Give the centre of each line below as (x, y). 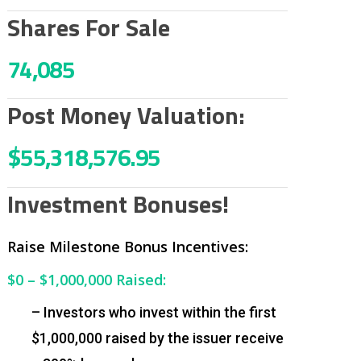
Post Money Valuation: (126, 116)
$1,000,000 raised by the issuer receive (157, 338)
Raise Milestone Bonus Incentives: (127, 246)
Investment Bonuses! (118, 203)
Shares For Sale (88, 27)
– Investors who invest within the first (154, 312)
